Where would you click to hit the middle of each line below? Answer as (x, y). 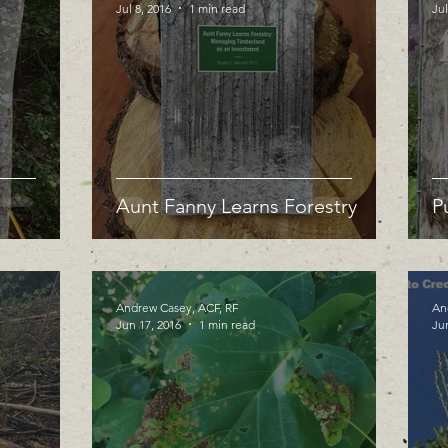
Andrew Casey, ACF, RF (177, 307)
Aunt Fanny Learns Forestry (236, 205)
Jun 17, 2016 (148, 324)
